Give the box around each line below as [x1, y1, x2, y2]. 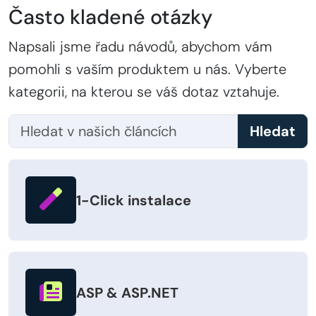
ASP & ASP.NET [76, 283, 178, 302]
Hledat [250, 122, 296, 141]
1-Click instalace [76, 190, 191, 209]
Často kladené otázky [8, 4, 212, 31]
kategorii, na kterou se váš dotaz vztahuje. [8, 83, 279, 102]
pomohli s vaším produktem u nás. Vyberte [8, 60, 286, 79]
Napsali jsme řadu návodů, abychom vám [8, 37, 272, 56]
